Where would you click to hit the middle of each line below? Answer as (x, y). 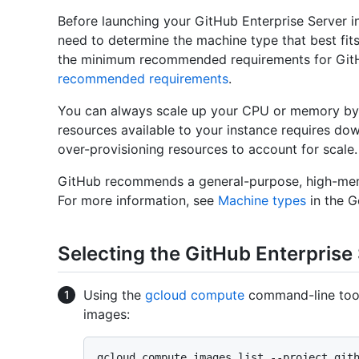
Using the (114, 294)
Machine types (262, 200)
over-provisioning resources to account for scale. (208, 149)
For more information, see (138, 200)
